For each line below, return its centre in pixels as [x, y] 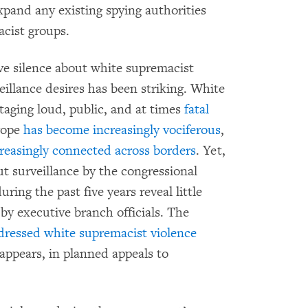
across [132, 150]
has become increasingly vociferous [122, 130]
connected [82, 150]
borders [175, 150]
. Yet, [211, 150]
